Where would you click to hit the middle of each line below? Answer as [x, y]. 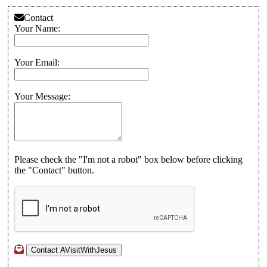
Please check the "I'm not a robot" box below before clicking [128, 159]
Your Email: [37, 62]
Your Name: [37, 28]
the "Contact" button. [54, 170]
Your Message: [42, 96]
